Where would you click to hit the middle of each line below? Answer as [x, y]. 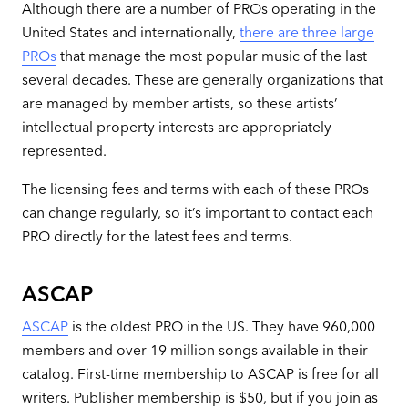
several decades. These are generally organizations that [202, 79]
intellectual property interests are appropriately [176, 127]
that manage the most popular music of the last [211, 56]
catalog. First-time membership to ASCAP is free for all [200, 373]
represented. [64, 150]
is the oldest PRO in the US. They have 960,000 [221, 326]
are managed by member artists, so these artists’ [179, 103]
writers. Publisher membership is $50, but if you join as [199, 397]
